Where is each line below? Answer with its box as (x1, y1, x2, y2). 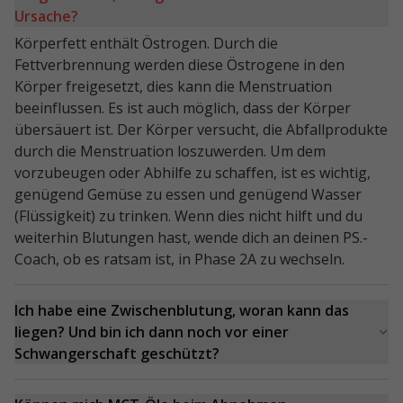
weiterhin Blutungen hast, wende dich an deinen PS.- (14, 228, 368, 248)
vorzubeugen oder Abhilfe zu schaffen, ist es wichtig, (14, 163, 371, 184)
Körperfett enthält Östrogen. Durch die (14, 33, 278, 54)
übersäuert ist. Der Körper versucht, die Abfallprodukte (14, 120, 388, 140)
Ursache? (14, 6, 78, 27)
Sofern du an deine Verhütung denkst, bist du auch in (14, 365, 374, 386)
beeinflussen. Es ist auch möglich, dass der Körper (14, 98, 351, 119)
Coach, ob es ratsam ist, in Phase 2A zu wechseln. (14, 249, 345, 270)
